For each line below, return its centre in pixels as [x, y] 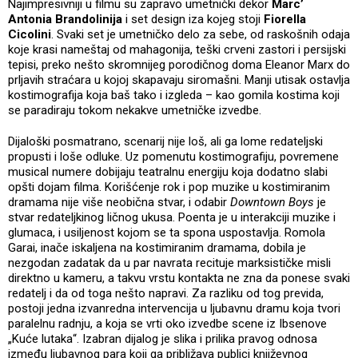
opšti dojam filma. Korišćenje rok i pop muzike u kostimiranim [169, 187]
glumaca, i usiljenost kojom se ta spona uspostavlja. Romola [167, 232]
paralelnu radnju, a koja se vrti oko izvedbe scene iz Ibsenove [167, 323]
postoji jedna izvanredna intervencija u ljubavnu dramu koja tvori [174, 308]
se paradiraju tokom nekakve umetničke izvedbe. [136, 110]
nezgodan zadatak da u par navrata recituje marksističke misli [169, 263]
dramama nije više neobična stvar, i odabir [119, 202]
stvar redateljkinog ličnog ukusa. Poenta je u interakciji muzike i [172, 217]
